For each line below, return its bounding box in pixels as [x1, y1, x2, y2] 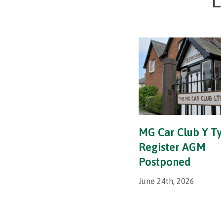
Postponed [138, 155, 190, 169]
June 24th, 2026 [138, 177, 194, 186]
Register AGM [138, 141, 206, 154]
